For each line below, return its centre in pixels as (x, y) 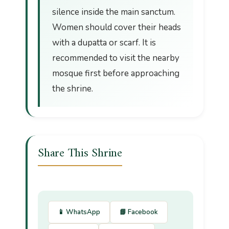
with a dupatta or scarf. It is (104, 42)
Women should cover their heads (117, 27)
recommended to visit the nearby (116, 58)
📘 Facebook (139, 212)
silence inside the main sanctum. (114, 12)
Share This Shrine (80, 153)
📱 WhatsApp (79, 212)
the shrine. (73, 88)
